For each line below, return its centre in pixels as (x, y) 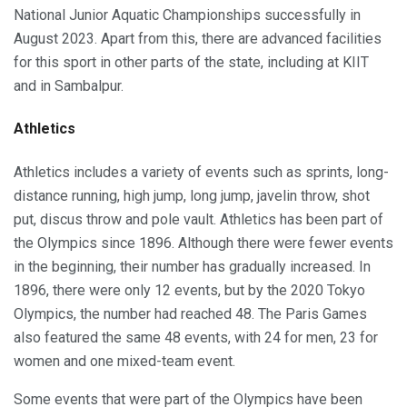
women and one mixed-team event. (124, 361)
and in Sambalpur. (69, 86)
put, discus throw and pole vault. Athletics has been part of (199, 219)
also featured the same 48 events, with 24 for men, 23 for (196, 337)
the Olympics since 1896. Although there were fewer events (203, 243)
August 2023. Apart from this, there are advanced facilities (198, 39)
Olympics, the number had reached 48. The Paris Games (190, 313)
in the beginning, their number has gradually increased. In (192, 266)
